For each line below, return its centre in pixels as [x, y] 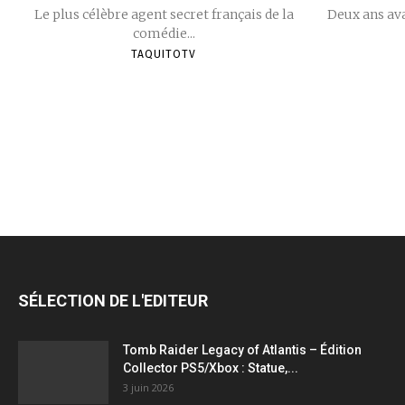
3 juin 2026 [148, 388]
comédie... [164, 34]
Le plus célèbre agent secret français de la [164, 15]
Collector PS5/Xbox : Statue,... [211, 368]
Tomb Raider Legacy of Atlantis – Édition [242, 350]
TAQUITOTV [164, 55]
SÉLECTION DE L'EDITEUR [113, 301]
